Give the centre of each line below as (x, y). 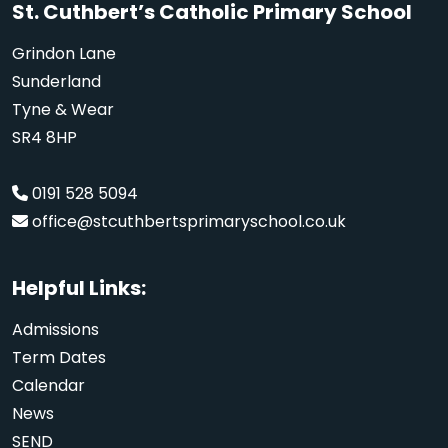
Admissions (55, 329)
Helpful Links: (79, 287)
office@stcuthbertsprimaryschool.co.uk (189, 221)
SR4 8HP (44, 137)
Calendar (48, 385)
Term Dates (59, 357)
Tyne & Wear (63, 109)
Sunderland (56, 81)
